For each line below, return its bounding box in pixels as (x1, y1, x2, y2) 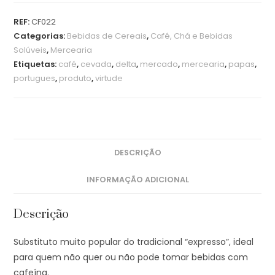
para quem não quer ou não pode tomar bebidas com (14, 250, 249, 263)
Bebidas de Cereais (67, 29, 147, 42)
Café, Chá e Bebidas (150, 29, 233, 42)
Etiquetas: (14, 58, 59, 70)
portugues (14, 72, 56, 84)
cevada (80, 58, 112, 70)
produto (59, 72, 92, 84)
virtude (95, 72, 123, 84)
